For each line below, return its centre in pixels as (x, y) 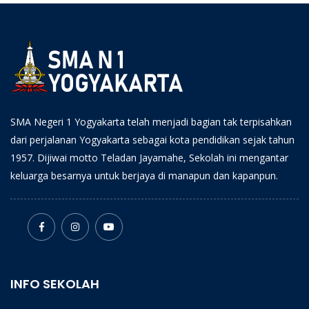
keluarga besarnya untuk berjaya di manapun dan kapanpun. (144, 176)
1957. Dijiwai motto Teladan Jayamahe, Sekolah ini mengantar (149, 158)
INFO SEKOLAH (55, 284)
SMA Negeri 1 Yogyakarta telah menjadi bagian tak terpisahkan (151, 122)
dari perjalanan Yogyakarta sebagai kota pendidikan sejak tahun (152, 140)
